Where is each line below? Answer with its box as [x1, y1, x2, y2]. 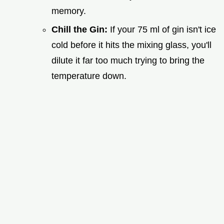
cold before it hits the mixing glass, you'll [51, 39, 211, 50]
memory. [51, 5, 86, 16]
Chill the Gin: [51, 24, 110, 34]
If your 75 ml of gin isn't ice [110, 24, 216, 34]
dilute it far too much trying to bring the [51, 55, 204, 65]
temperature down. [51, 70, 126, 81]
